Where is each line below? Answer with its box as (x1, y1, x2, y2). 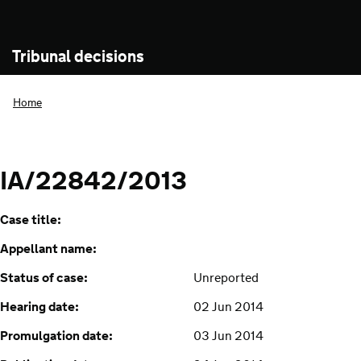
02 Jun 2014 (193, 299, 263, 316)
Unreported (193, 270, 259, 287)
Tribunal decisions (12, 47, 144, 68)
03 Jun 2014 (193, 328, 263, 345)
